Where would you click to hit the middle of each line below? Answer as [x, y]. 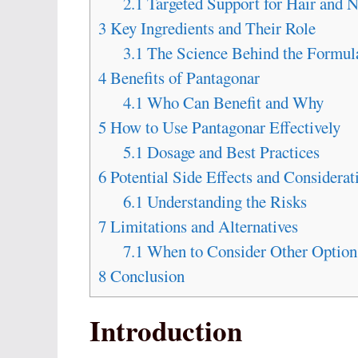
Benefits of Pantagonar [183, 78]
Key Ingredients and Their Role [211, 28]
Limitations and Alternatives [202, 227]
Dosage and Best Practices [232, 152]
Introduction [166, 331]
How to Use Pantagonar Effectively [223, 127]
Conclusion [145, 276]
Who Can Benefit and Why [234, 103]
